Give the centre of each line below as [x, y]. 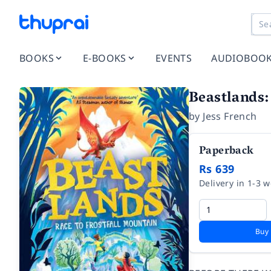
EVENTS [174, 58]
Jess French [230, 116]
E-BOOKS [105, 58]
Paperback [227, 152]
